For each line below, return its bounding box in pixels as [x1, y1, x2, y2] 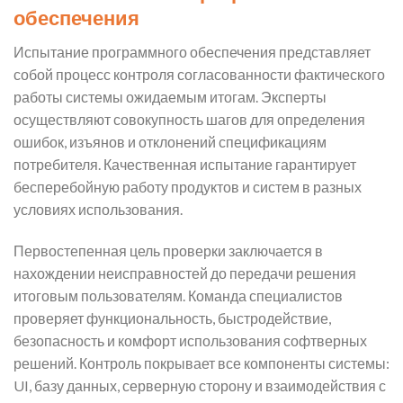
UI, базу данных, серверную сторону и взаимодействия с [13, 376, 386, 394]
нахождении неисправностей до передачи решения [13, 264, 356, 282]
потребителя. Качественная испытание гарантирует [13, 156, 356, 174]
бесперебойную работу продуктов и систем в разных [13, 178, 362, 196]
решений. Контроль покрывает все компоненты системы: [13, 354, 390, 372]
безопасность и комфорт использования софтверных [13, 331, 367, 349]
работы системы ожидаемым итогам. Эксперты [13, 88, 327, 106]
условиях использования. [13, 201, 183, 219]
